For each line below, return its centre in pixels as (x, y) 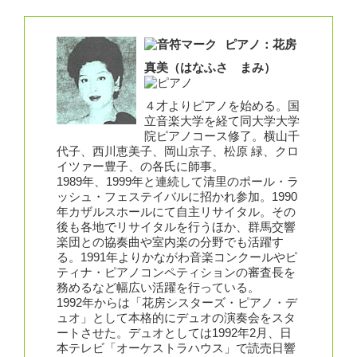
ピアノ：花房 (261, 44)
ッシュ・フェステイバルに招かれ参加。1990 (177, 196)
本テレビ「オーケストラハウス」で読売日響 (176, 348)
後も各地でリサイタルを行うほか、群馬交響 (176, 227)
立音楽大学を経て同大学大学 (222, 121)
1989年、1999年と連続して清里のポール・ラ (178, 181)
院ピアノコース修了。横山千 (222, 136)
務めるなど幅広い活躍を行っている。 (158, 287)
